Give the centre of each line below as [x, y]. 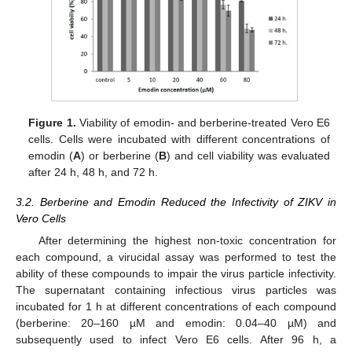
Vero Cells [41, 219]
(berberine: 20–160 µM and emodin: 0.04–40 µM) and [176, 323]
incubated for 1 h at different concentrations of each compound [176, 307]
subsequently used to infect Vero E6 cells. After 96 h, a [176, 340]
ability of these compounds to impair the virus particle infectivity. [176, 274]
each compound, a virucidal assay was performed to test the [176, 257]
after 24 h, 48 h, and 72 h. [93, 172]
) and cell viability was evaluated [248, 156]
